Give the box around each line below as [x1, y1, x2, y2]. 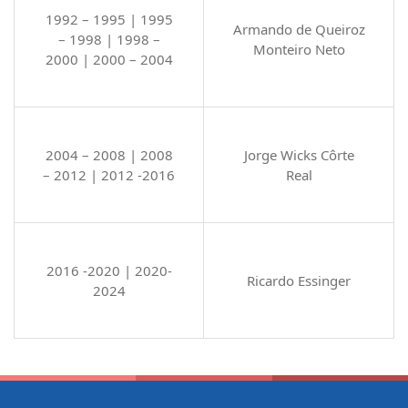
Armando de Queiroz [232, 20, 365, 39]
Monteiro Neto [252, 40, 345, 59]
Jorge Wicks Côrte [243, 146, 354, 165]
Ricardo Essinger [247, 271, 351, 291]
